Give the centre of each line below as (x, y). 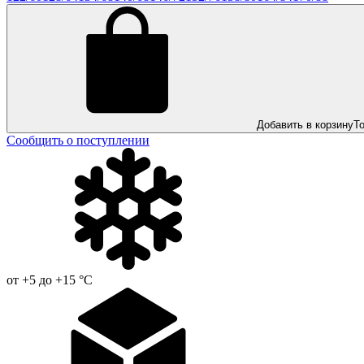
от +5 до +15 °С (50, 279)
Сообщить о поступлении (78, 140)
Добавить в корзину (305, 124)
